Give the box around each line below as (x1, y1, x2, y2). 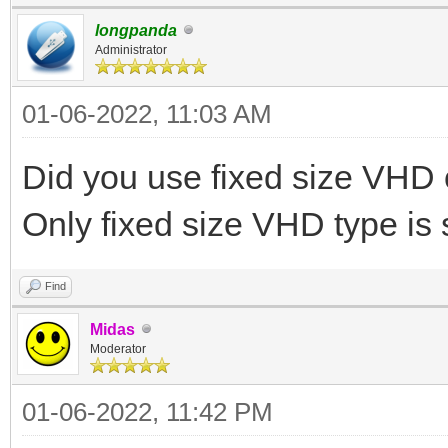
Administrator (95, 42, 167, 57)
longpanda (95, 21, 177, 39)
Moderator (90, 341, 146, 356)
